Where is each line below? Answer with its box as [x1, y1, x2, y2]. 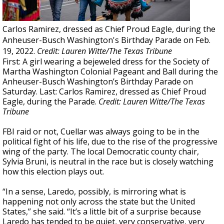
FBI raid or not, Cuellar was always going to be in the [2, 126, 199, 137]
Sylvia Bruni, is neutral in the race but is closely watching [2, 156, 213, 167]
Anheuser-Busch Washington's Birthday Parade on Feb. [2, 34, 210, 45]
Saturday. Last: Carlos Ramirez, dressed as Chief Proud [2, 86, 206, 97]
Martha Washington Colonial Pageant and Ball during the [2, 66, 218, 77]
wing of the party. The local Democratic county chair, [2, 146, 199, 157]
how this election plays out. [2, 166, 104, 177]
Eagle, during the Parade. [2, 96, 98, 107]
